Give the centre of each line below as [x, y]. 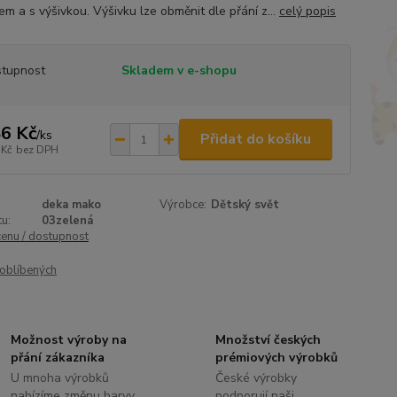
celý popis [307, 11]
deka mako [72, 205]
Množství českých [268, 340]
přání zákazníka [58, 358]
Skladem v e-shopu [179, 70]
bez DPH [37, 149]
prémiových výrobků [276, 358]
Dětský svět [245, 205]
